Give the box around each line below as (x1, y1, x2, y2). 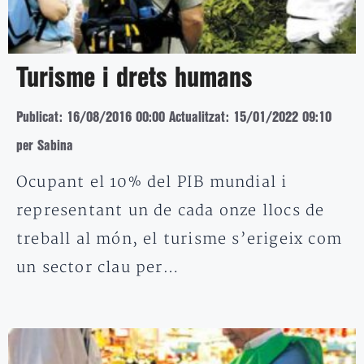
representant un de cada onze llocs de (16, 201, 325, 220)
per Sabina (16, 139, 73, 152)
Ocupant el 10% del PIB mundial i (16, 172, 288, 192)
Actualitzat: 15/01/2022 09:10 (169, 110, 331, 123)
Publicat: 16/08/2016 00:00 (16, 110, 165, 123)
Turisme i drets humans (16, 66, 253, 91)
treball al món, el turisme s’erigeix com (16, 229, 343, 249)
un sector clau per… (16, 258, 180, 277)
